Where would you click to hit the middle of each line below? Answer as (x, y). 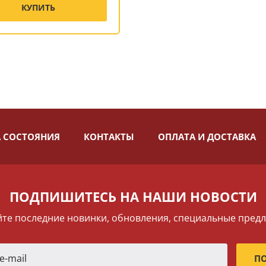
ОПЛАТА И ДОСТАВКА (207, 137)
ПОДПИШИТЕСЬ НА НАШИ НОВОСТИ (133, 197)
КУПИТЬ (38, 7)
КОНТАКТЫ (109, 137)
